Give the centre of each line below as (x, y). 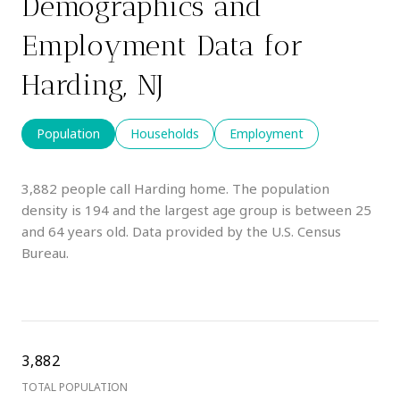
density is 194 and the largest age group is (158, 209)
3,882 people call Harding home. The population (175, 188)
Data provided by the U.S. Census (235, 231)
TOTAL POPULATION (75, 387)
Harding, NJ (93, 84)
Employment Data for (162, 45)
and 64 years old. (75, 231)
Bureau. (45, 252)
